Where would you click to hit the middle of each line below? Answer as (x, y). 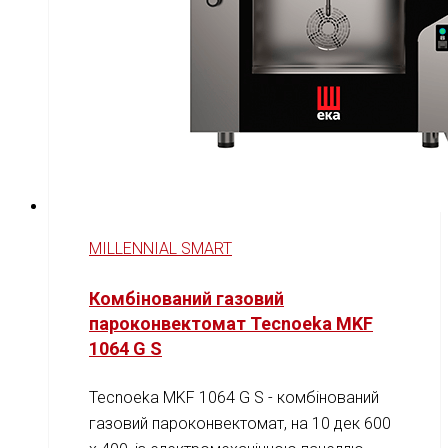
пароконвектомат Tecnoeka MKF (231, 324)
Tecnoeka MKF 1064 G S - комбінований (234, 398)
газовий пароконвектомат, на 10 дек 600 (240, 424)
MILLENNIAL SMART (160, 249)
